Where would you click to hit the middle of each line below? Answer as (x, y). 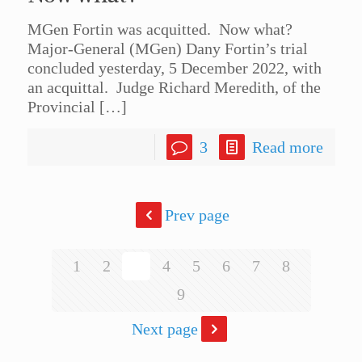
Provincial (61, 107)
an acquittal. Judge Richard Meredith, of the (174, 88)
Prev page (197, 215)
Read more (287, 147)
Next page (165, 329)
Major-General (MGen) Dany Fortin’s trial (167, 49)
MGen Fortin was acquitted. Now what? (164, 29)
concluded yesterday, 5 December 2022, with (174, 68)
